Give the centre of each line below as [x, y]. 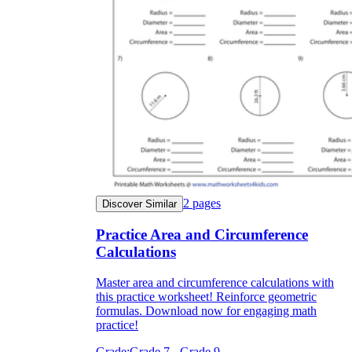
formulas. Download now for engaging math [206, 311]
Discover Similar [139, 203]
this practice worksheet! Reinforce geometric [206, 297]
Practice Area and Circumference [202, 235]
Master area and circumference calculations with [215, 283]
